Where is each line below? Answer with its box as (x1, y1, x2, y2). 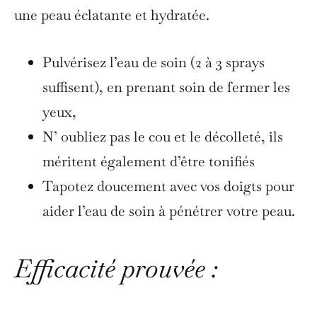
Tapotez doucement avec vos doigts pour (42, 176, 294, 195)
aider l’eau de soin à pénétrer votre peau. (42, 201, 295, 220)
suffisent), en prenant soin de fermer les (42, 77, 290, 96)
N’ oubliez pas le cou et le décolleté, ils (42, 127, 283, 146)
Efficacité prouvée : (14, 251, 218, 285)
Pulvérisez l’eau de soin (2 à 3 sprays (42, 52, 265, 71)
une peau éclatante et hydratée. (14, 5, 209, 24)
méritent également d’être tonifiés (42, 151, 255, 171)
